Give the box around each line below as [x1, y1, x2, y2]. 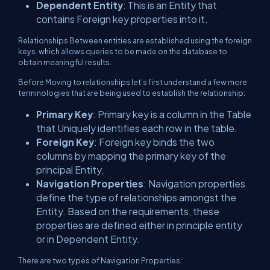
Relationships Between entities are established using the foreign [18, 36, 252, 45]
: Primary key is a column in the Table [93, 108, 251, 120]
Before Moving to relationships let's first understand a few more [18, 77, 247, 87]
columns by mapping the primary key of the [36, 150, 226, 162]
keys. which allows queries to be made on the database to [18, 46, 227, 56]
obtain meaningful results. [18, 57, 111, 67]
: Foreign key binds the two [94, 136, 215, 148]
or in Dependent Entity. [36, 233, 140, 245]
